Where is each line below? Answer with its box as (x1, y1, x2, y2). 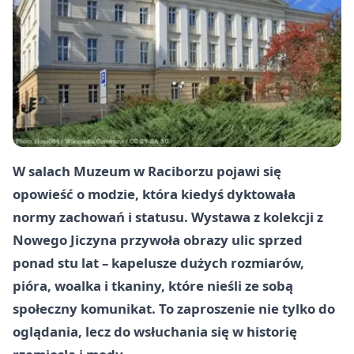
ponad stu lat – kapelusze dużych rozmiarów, (13, 253, 304, 272)
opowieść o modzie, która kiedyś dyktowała (13, 184, 296, 203)
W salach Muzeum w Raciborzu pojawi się (13, 161, 281, 180)
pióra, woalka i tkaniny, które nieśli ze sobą (13, 276, 293, 295)
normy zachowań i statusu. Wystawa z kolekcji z (13, 207, 323, 226)
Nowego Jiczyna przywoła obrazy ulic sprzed (13, 230, 303, 249)
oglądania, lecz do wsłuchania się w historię (13, 322, 297, 341)
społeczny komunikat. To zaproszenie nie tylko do (13, 299, 335, 318)
